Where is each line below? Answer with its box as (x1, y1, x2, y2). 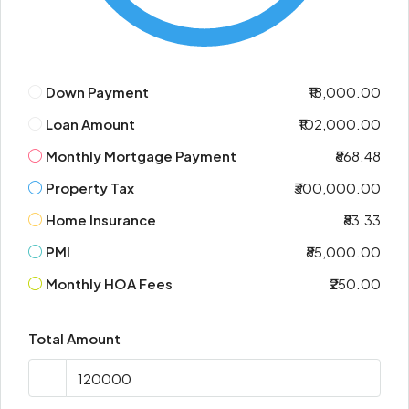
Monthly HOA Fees (46, 275, 173, 292)
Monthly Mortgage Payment (46, 147, 236, 164)
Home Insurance (46, 211, 156, 228)
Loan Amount (46, 115, 135, 132)
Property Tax (46, 179, 134, 196)
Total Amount (28, 330, 121, 347)
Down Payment (46, 83, 149, 100)
